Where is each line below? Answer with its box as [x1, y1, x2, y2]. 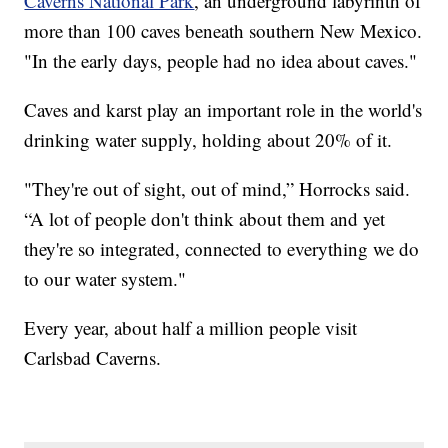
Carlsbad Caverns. [24, 344, 162, 370]
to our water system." [24, 265, 187, 291]
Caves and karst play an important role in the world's [24, 96, 423, 122]
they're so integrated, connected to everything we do [24, 235, 420, 261]
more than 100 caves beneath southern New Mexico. [24, 17, 423, 43]
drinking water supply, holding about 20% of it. [24, 126, 393, 152]
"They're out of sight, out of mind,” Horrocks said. [24, 175, 411, 201]
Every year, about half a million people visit [24, 314, 358, 340]
